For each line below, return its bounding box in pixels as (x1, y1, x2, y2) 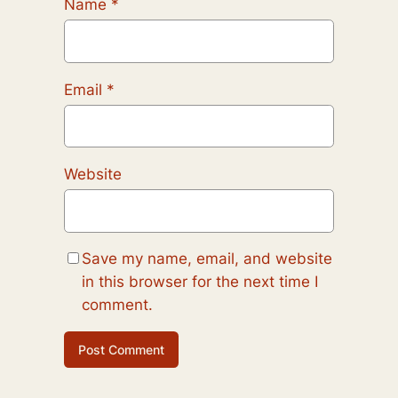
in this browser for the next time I (81, 273, 318, 291)
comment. (81, 296, 153, 314)
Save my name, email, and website (81, 250, 332, 268)
